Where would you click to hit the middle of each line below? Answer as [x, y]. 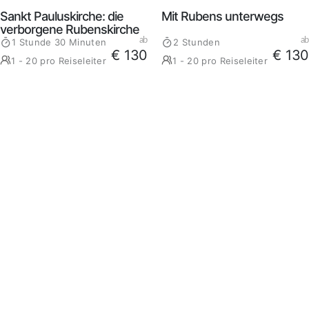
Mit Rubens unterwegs [222, 16]
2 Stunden [197, 42]
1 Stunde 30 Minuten [59, 42]
